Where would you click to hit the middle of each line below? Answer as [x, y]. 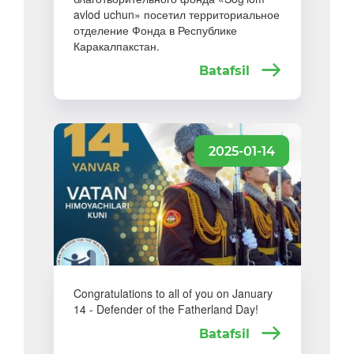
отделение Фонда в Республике [155, 30]
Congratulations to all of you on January [173, 293]
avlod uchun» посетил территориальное [176, 14]
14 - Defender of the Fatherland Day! [166, 309]
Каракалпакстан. [116, 46]
